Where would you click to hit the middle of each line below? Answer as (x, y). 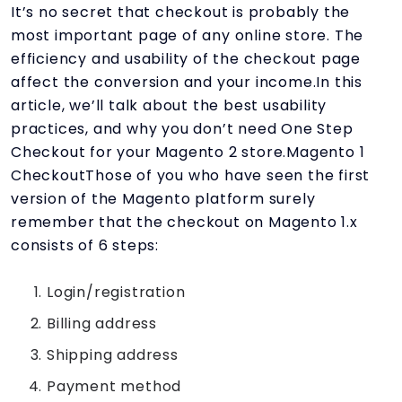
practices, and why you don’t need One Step (182, 128)
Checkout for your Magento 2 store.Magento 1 (188, 152)
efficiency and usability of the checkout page (186, 58)
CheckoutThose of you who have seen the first (191, 175)
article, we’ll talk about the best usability (169, 105)
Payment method (114, 386)
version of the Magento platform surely (163, 198)
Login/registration (116, 292)
